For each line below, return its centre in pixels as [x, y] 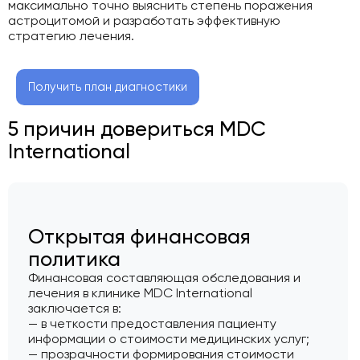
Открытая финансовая [139, 237]
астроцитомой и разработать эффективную [144, 20]
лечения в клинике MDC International [140, 293]
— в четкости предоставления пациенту [152, 324]
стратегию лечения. [71, 35]
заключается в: [75, 309]
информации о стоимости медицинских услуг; [169, 339]
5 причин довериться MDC [137, 129]
